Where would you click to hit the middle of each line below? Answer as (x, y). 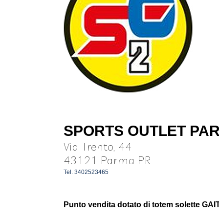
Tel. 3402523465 (86, 172)
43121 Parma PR (107, 160)
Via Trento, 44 (98, 146)
